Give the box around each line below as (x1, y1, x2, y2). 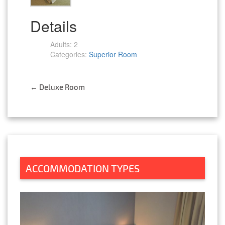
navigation (30, 108, 112, 134)
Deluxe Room (38, 82, 85, 91)
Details (30, 15, 77, 37)
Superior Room (89, 49, 137, 59)
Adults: (50, 39, 72, 49)
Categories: (50, 49, 87, 59)
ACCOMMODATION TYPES (26, 162, 140, 174)
